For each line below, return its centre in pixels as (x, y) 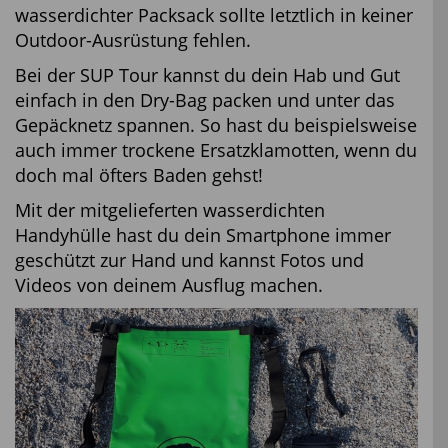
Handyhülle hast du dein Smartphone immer (203, 234)
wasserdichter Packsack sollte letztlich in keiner (214, 14)
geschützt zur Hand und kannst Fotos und (189, 259)
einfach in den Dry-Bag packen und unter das (205, 99)
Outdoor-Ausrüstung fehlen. (133, 39)
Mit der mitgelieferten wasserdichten (170, 209)
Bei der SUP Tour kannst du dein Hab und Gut (207, 74)
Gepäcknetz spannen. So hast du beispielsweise (216, 124)
